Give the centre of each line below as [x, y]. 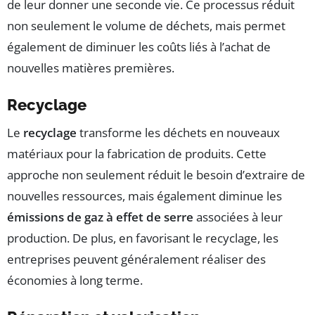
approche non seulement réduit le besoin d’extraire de [156, 175]
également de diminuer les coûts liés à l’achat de [139, 47]
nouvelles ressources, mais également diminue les [144, 196]
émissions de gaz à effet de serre [100, 217]
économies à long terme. [75, 281]
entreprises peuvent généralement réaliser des [136, 259]
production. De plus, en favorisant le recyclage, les [143, 238]
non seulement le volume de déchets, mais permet [146, 26]
